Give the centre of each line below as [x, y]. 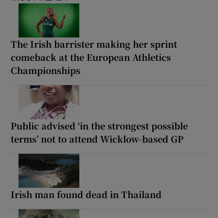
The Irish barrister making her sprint [94, 44]
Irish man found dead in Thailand [86, 194]
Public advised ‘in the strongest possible [100, 125]
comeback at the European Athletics [91, 57]
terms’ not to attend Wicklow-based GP [97, 138]
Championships [46, 70]
